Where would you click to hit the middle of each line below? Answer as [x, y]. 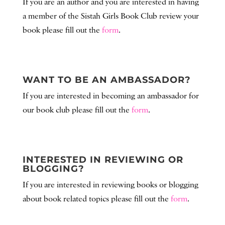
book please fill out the [62, 31]
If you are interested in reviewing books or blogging [110, 185]
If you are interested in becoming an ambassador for [110, 96]
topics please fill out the [129, 199]
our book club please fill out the [77, 110]
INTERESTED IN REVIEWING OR [103, 160]
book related [65, 199]
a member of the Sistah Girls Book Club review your [110, 17]
